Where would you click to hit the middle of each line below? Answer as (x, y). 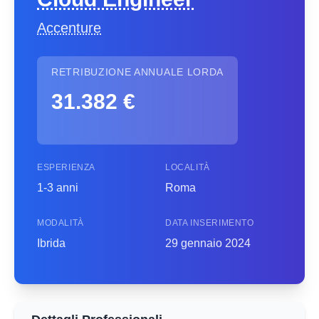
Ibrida (51, 243)
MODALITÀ (61, 223)
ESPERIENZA (66, 167)
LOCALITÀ (188, 167)
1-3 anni (58, 188)
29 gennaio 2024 (208, 243)
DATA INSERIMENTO (210, 223)
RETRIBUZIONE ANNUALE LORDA (138, 72)
